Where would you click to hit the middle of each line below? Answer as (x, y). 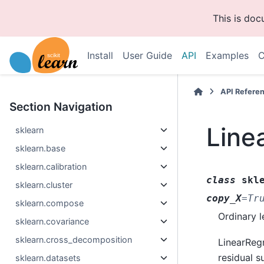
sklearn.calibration (51, 166)
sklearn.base (41, 148)
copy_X (224, 198)
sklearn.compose (50, 203)
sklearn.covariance (52, 221)
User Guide (147, 55)
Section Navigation (61, 107)
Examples (227, 55)
